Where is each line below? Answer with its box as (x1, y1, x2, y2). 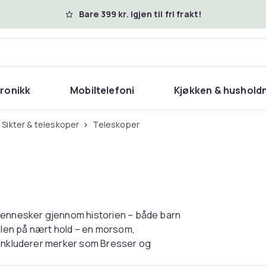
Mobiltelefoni (69, 84, 135, 97)
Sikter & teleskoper (7, 119, 80, 130)
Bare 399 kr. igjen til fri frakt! (78, 8, 202, 20)
